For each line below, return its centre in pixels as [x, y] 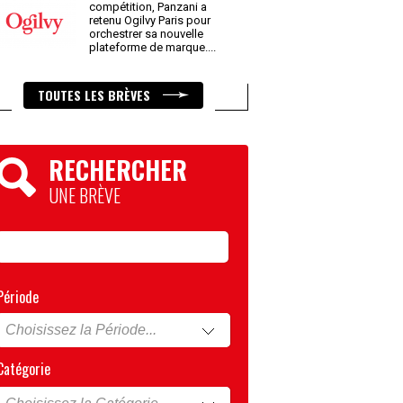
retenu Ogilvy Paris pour [150, 20]
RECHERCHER [118, 170]
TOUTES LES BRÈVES [96, 95]
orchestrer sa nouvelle [146, 34]
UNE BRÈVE [85, 195]
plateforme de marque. [150, 47]
